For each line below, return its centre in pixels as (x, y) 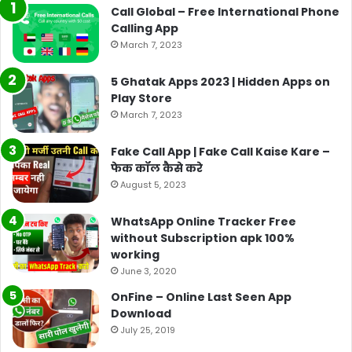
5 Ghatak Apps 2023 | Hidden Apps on (220, 81)
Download (141, 313)
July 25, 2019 (148, 330)
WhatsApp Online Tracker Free (203, 221)
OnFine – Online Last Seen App (201, 297)
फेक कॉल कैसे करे (157, 168)
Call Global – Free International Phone (225, 11)
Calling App (145, 28)
